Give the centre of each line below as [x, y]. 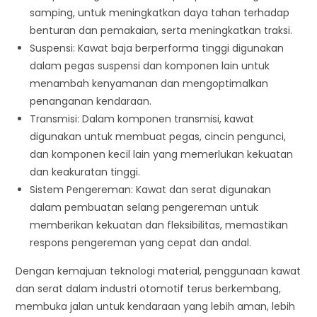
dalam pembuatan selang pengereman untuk [144, 207]
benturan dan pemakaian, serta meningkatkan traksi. [161, 30]
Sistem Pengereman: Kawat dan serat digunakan [151, 190]
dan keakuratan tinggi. [85, 172]
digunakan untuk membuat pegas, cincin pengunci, [158, 137]
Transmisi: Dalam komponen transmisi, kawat [142, 119]
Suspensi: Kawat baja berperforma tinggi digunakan [157, 48]
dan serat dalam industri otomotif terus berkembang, [149, 289]
